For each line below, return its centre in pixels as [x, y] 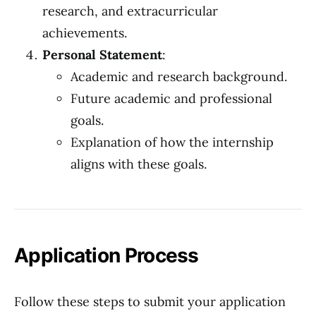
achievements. [85, 33]
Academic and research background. [179, 77]
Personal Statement [102, 55]
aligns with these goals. [139, 164]
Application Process [107, 255]
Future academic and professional [171, 98]
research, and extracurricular [130, 11]
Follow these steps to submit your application [150, 302]
